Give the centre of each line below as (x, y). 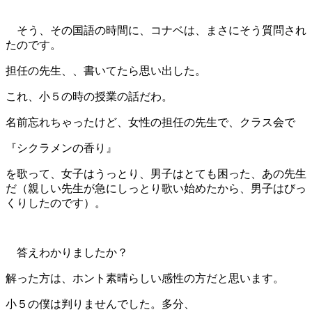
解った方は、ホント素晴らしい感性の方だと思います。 (145, 278)
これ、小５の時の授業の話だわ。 (89, 96)
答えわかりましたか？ (72, 252)
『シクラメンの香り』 (61, 148)
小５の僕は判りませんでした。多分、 (100, 304)
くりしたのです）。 (56, 203)
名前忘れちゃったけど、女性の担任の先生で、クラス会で (150, 122)
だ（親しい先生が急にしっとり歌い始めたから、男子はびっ (156, 188)
